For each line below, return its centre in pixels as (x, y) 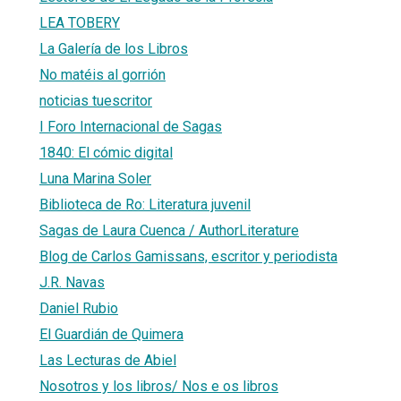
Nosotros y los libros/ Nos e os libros (159, 386)
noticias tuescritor (96, 100)
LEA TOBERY (80, 22)
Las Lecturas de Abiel (108, 360)
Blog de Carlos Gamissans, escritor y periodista (188, 256)
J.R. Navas (72, 282)
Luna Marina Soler (95, 178)
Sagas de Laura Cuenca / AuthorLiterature (169, 230)
